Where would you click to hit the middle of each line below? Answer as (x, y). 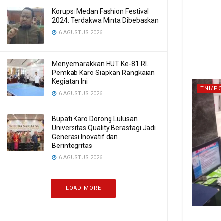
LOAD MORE (83, 188)
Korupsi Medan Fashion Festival (100, 11)
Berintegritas (72, 146)
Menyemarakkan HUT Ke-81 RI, (100, 64)
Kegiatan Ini (70, 81)
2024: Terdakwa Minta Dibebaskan (105, 20)
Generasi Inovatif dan (85, 137)
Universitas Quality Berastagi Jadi (104, 128)
